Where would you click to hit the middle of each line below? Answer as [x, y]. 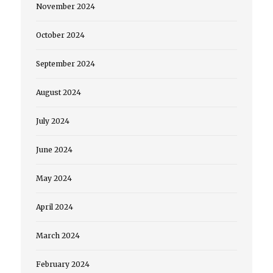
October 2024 [60, 35]
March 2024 [58, 236]
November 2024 [65, 7]
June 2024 [54, 150]
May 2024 [54, 179]
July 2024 [52, 121]
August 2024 [58, 93]
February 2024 [62, 264]
